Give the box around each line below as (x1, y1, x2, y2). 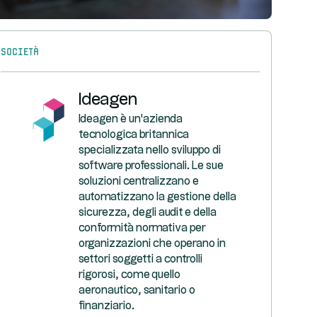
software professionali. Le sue (79, 161, 224, 171)
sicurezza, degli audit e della (79, 207, 217, 218)
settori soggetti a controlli (79, 254, 202, 265)
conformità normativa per (79, 223, 205, 234)
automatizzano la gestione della (79, 192, 236, 202)
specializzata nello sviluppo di (79, 145, 221, 156)
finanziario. (79, 301, 134, 311)
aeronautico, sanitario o (79, 285, 195, 296)
